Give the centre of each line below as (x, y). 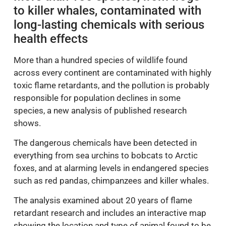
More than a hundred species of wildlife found (101, 60)
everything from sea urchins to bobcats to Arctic (106, 155)
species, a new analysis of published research (100, 110)
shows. (27, 123)
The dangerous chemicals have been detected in (105, 143)
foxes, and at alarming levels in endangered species (111, 168)
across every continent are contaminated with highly (112, 72)
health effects (51, 39)
